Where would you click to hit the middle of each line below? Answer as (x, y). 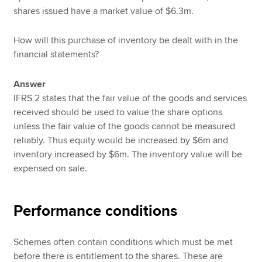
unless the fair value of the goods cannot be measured (125, 126)
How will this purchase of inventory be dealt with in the (126, 41)
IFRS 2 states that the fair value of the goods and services (130, 98)
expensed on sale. (51, 168)
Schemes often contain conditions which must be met (123, 242)
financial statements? (56, 55)
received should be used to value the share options (118, 112)
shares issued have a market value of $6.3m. (104, 11)
